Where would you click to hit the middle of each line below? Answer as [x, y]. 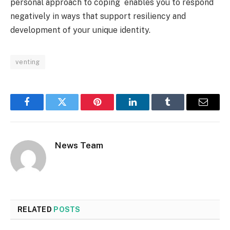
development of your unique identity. [80, 30]
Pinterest [113, 110]
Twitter [75, 110]
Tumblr [181, 110]
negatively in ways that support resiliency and [98, 16]
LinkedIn [149, 110]
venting [28, 62]
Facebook [44, 110]
